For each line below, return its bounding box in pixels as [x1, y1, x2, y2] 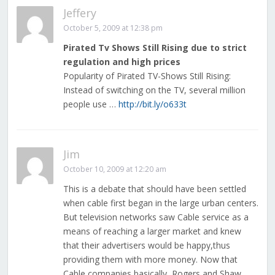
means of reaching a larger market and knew [63, 225, 241, 238]
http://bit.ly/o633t [118, 98, 187, 110]
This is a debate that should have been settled [63, 183, 246, 195]
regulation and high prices [63, 56, 180, 68]
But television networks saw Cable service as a [63, 211, 249, 223]
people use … [63, 98, 118, 110]
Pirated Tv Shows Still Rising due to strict [63, 42, 247, 54]
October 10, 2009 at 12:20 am [63, 164, 166, 175]
